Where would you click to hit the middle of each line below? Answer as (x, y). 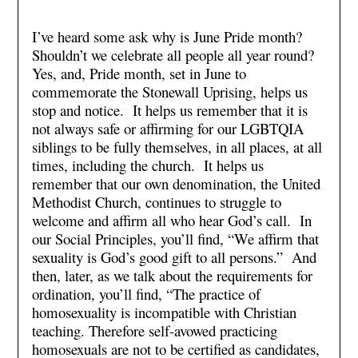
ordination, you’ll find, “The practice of (146, 293)
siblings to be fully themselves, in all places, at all (177, 146)
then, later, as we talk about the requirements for (172, 275)
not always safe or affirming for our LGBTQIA (167, 128)
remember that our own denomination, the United (176, 183)
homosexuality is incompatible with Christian (164, 312)
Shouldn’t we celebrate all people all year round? (175, 54)
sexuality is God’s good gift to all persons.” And (174, 257)
